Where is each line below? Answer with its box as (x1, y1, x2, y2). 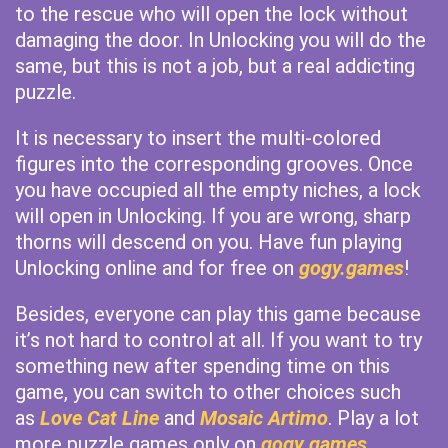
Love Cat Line (40, 406, 159, 430)
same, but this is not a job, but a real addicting (15, 54, 415, 78)
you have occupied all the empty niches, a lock (15, 178, 421, 202)
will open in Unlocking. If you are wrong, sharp (15, 204, 411, 228)
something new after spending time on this (15, 354, 390, 378)
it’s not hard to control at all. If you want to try (15, 328, 422, 352)
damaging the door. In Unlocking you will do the (15, 28, 426, 52)
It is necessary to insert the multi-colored (15, 126, 381, 150)
